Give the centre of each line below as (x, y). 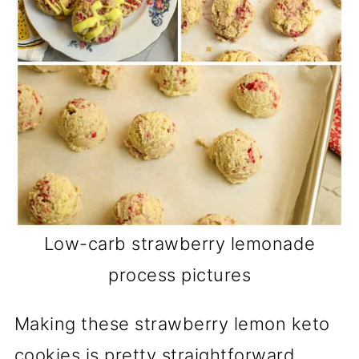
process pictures (179, 275)
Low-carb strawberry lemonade (179, 244)
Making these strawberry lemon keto (172, 324)
